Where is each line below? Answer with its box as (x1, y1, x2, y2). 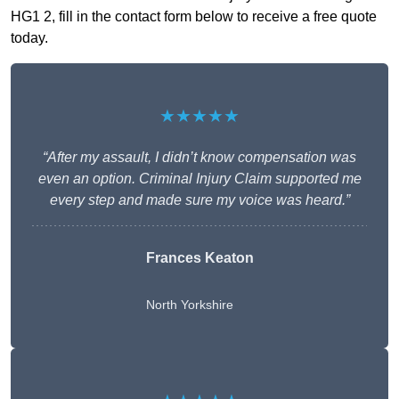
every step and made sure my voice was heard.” (49, 192, 350, 208)
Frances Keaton (145, 250, 254, 266)
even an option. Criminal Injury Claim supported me (37, 171, 362, 187)
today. (11, 30, 48, 46)
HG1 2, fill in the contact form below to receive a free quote (11, 9, 377, 25)
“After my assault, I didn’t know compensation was (43, 150, 356, 166)
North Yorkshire (145, 297, 233, 313)
